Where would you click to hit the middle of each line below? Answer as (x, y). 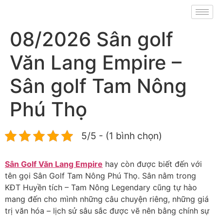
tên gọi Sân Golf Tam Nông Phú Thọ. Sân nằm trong (100, 176)
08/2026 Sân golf (91, 39)
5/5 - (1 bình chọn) (122, 136)
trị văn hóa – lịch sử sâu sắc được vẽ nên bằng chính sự (107, 211)
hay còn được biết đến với (152, 164)
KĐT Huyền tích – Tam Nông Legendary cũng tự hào (101, 187)
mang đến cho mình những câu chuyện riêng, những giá (107, 199)
